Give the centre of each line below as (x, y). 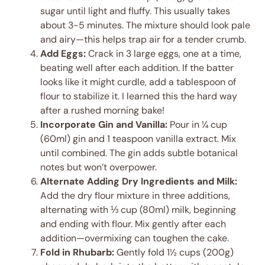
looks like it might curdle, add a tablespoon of (138, 82)
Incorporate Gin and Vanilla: (104, 125)
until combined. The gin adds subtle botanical (139, 153)
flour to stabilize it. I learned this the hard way (139, 96)
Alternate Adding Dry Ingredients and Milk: (139, 182)
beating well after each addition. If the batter (137, 68)
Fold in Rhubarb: (77, 253)
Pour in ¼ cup (197, 125)
